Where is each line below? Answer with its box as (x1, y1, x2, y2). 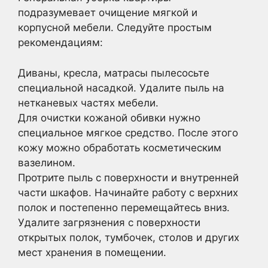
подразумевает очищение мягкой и (18, 7, 197, 19)
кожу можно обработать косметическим (18, 141, 221, 154)
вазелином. (18, 156, 75, 169)
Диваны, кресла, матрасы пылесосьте (18, 66, 209, 79)
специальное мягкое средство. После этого (18, 126, 238, 139)
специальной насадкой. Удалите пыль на (18, 81, 224, 94)
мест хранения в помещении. (18, 246, 166, 258)
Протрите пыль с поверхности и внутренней (18, 171, 239, 184)
